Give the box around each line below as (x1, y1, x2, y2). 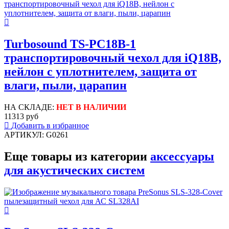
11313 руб (4, 111, 38, 121)
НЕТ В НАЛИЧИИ (56, 102, 126, 111)
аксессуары (150, 149, 214, 163)
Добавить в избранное (11, 121, 89, 130)
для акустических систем (4, 163, 145, 177)
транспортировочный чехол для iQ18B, (4, 51, 221, 65)
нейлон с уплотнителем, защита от (4, 65, 197, 79)
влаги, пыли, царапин (4, 79, 127, 93)
